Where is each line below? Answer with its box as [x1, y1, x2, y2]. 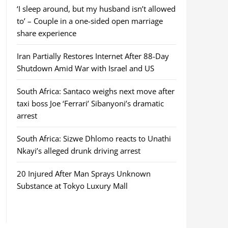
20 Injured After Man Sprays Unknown [16, 168, 151, 179]
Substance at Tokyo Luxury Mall [16, 181, 128, 191]
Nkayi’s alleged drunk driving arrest [16, 146, 140, 156]
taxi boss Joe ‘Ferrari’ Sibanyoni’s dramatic [16, 98, 164, 108]
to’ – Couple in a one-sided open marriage [16, 16, 163, 26]
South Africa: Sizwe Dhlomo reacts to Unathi [16, 133, 171, 144]
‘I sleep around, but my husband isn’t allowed [16, 4, 176, 14]
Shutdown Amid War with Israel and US [16, 63, 154, 73]
